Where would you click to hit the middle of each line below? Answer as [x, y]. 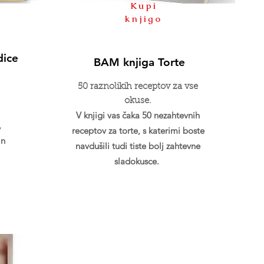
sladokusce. [138, 161]
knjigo [144, 19]
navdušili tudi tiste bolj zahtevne [138, 146]
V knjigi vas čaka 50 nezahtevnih [138, 115]
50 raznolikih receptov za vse [138, 87]
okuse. [138, 101]
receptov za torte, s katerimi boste [138, 131]
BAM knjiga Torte [139, 62]
